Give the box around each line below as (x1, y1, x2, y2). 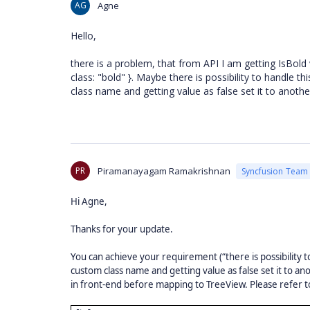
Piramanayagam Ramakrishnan (98, 165, 230, 177)
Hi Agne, (71, 195, 107, 208)
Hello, (71, 29, 96, 42)
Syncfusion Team (241, 165, 308, 177)
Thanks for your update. (71, 223, 173, 235)
